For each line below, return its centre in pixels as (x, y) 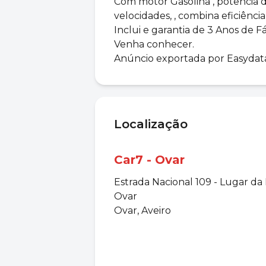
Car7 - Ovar (149, 160)
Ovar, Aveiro (142, 210)
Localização (151, 124)
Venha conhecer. (154, 44)
